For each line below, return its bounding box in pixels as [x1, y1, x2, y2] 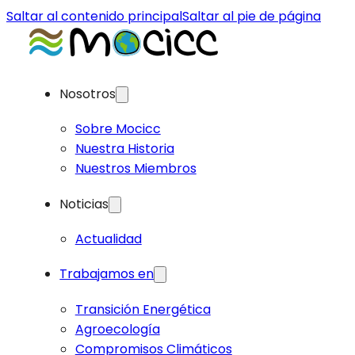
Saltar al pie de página [182, 7, 321, 25]
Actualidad [74, 230, 142, 249]
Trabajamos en [59, 265, 155, 284]
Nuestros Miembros [74, 159, 197, 178]
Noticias [59, 194, 109, 213]
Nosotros [59, 84, 116, 103]
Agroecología [74, 319, 160, 338]
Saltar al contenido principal [6, 7, 182, 25]
